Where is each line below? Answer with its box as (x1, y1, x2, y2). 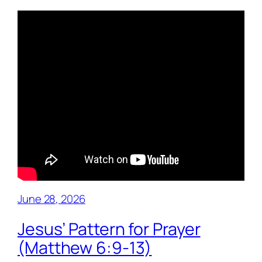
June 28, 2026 (18, 191, 85, 206)
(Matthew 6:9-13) (18, 236, 152, 260)
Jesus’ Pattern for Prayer (18, 218, 201, 241)
